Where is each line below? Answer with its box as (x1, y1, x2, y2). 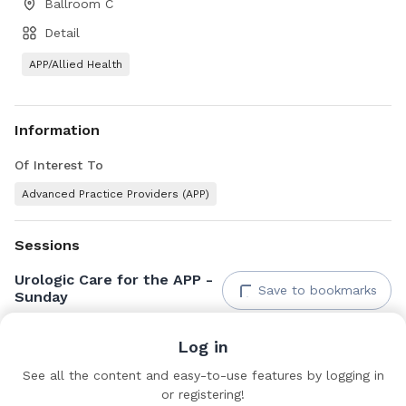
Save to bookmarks (258, 283, 377, 297)
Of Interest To (14, 158, 103, 172)
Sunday (14, 288, 68, 305)
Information (14, 121, 100, 139)
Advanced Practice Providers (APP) (22, 188, 209, 200)
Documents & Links (14, 376, 154, 393)
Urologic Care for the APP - (14, 271, 213, 288)
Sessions (14, 237, 80, 254)
